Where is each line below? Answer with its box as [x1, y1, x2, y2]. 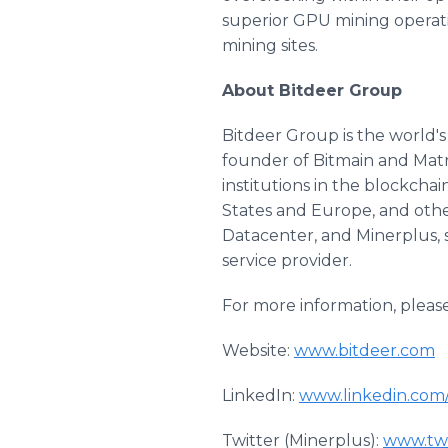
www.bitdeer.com [294, 341, 435, 360]
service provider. [222, 251, 352, 270]
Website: [222, 341, 294, 360]
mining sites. [222, 36, 318, 55]
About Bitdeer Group [222, 81, 402, 100]
